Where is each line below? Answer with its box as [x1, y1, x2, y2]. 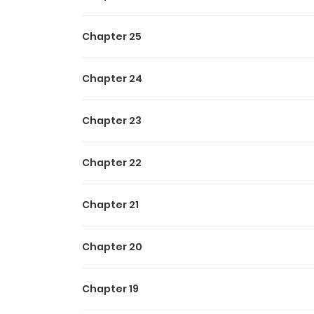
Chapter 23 [82, 113, 142, 128]
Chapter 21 [82, 197, 139, 212]
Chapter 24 [82, 71, 142, 86]
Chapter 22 [82, 155, 142, 170]
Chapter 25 [82, 29, 142, 43]
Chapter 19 [82, 281, 139, 296]
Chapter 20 [82, 239, 142, 254]
